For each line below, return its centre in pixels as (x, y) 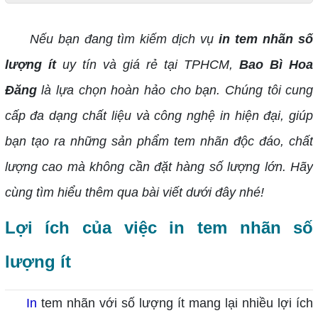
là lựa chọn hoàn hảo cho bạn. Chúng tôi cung (175, 90)
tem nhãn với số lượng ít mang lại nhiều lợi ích (175, 303)
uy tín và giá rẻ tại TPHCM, (148, 64)
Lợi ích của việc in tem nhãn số (159, 227)
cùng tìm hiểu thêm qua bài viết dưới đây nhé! (134, 192)
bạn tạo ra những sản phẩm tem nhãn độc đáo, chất (159, 141)
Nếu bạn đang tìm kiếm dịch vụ (124, 39)
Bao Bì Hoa (276, 64)
